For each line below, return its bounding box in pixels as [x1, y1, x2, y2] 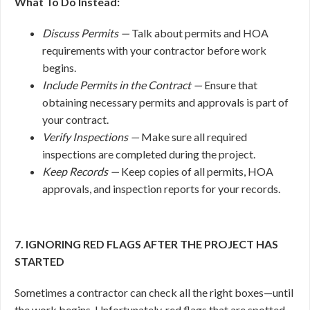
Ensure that [204, 78, 257, 91]
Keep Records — [42, 165, 121, 178]
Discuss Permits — [42, 26, 131, 39]
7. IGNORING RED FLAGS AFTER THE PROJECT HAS [15, 237, 278, 250]
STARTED [15, 255, 64, 268]
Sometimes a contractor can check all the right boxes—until [15, 286, 293, 299]
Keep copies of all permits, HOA [121, 165, 273, 178]
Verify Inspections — [42, 130, 141, 143]
